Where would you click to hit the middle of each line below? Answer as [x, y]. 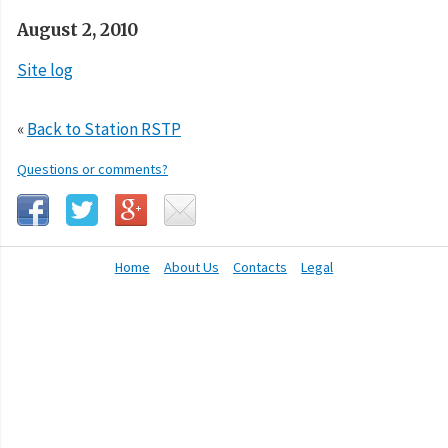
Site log [45, 69]
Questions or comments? [92, 168]
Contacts [260, 267]
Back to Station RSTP [104, 128]
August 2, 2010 [77, 29]
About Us [191, 267]
